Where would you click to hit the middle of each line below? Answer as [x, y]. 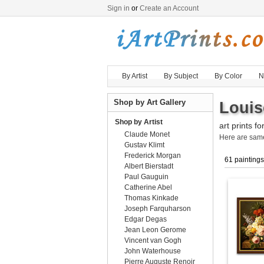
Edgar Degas [146, 219]
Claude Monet [147, 134]
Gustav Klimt [144, 145]
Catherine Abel [148, 187]
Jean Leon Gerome [155, 230]
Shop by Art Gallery [150, 102]
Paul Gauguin [146, 177]
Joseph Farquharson [158, 209]
